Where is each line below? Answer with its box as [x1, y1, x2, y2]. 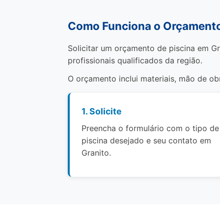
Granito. [82, 148, 111, 158]
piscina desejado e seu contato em [82, 136, 211, 145]
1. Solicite [82, 106, 122, 116]
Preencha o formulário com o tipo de [82, 123, 219, 133]
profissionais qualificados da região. [68, 55, 202, 65]
